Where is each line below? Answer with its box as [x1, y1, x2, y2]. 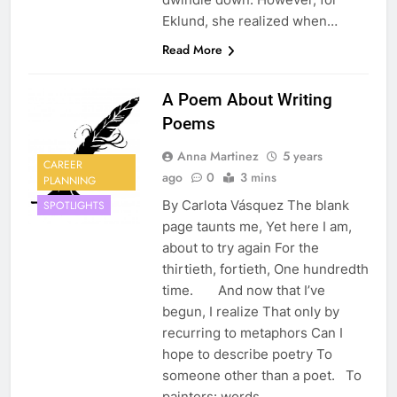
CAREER [43, 156, 82, 173]
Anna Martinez [176, 147, 259, 166]
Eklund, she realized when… [161, 12, 338, 30]
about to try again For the [161, 239, 319, 257]
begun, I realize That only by [161, 303, 339, 321]
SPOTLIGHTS [43, 197, 105, 214]
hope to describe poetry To [161, 346, 332, 363]
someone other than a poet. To [161, 367, 362, 385]
